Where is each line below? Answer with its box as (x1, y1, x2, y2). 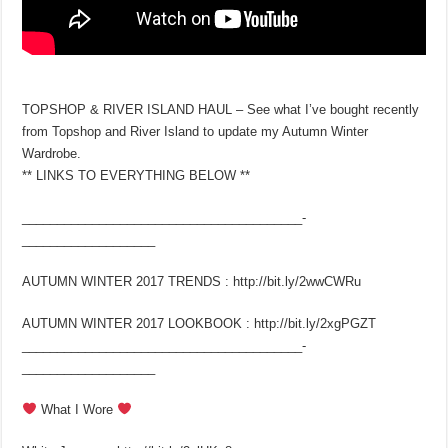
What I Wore (37, 401, 118, 417)
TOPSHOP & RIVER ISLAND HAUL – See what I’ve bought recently (22, 101, 420, 117)
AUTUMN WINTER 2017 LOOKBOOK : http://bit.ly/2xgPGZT (22, 315, 377, 331)
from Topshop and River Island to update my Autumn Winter (22, 123, 369, 139)
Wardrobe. (22, 145, 82, 161)
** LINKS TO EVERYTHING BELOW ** (22, 167, 251, 183)
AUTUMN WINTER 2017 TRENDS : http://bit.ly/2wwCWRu (22, 273, 362, 289)
